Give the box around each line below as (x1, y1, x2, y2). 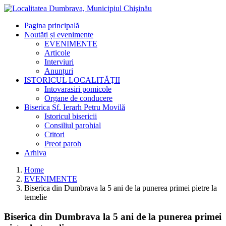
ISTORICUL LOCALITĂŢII (24, 76, 120, 84)
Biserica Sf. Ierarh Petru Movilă (24, 103, 125, 111)
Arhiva (24, 148, 46, 157)
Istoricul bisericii (44, 112, 97, 121)
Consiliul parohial (44, 121, 101, 130)
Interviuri (44, 58, 74, 66)
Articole (44, 48, 70, 57)
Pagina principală (24, 21, 79, 30)
